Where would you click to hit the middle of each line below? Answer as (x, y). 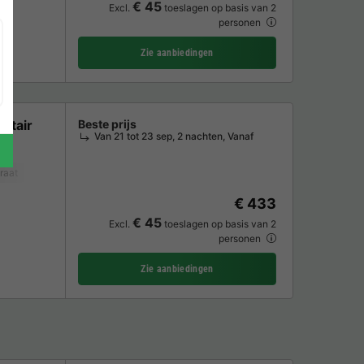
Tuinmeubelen (122, 173)
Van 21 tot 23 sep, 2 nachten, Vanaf (174, 136)
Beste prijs (107, 123)
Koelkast (54, 173)
